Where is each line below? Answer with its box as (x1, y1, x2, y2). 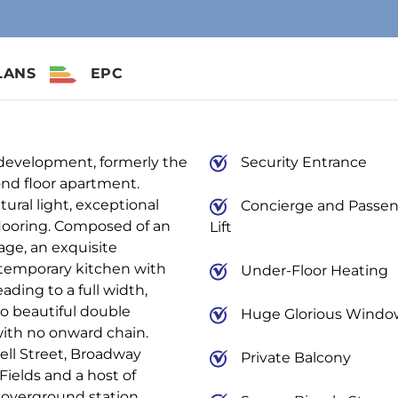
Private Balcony (240, 349, 351, 366)
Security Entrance (240, 154, 367, 171)
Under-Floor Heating (240, 262, 388, 279)
